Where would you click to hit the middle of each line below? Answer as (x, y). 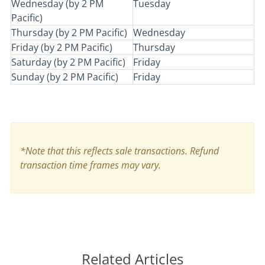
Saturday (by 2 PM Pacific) (68, 62)
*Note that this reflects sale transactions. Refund (119, 151)
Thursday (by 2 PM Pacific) (69, 33)
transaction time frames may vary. (91, 165)
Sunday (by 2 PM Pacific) (65, 77)
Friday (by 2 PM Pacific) (62, 47)
